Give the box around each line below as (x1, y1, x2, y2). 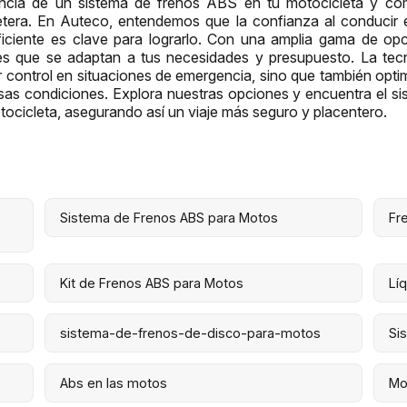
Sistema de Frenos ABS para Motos (59, 209, 278, 225)
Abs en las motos (59, 374, 167, 391)
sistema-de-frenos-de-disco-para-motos (59, 324, 321, 341)
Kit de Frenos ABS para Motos (59, 274, 243, 291)
